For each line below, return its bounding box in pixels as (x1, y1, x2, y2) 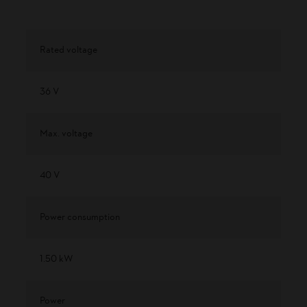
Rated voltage (40, 44, 97, 58)
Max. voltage (40, 127, 93, 141)
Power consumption (40, 211, 120, 225)
